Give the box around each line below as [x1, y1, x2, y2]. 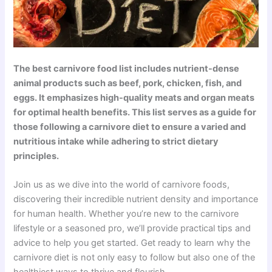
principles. [13, 150, 59, 161]
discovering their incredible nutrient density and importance [13, 194, 259, 205]
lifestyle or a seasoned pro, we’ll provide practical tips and [13, 223, 251, 234]
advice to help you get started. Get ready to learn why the [13, 237, 251, 249]
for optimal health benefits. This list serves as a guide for [13, 106, 257, 118]
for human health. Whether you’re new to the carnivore [13, 208, 239, 220]
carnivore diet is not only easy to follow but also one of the [13, 252, 256, 263]
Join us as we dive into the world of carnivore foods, [13, 179, 230, 191]
